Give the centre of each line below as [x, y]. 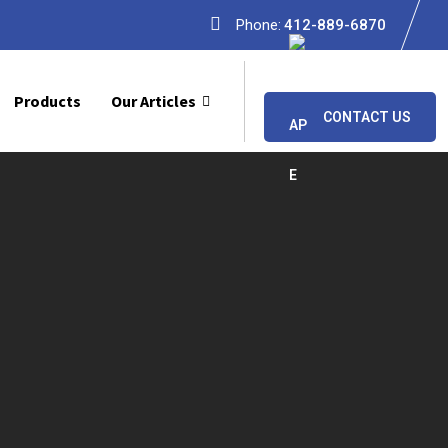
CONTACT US [367, 116]
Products [47, 101]
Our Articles [153, 101]
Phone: [258, 25]
